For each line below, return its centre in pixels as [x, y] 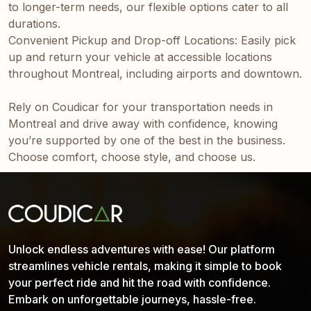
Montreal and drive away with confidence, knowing [143, 123]
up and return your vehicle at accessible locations [140, 57]
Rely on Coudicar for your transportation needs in [141, 107]
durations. [34, 23]
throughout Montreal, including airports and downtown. [155, 73]
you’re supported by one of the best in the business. [147, 140]
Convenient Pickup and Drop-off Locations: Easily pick [152, 40]
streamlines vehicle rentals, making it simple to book [145, 266]
